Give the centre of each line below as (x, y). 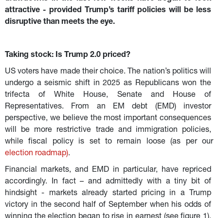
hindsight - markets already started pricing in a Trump (109, 193)
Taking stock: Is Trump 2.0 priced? (68, 55)
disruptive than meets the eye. (60, 22)
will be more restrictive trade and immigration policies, (109, 130)
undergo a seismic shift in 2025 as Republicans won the (109, 83)
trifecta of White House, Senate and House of (109, 95)
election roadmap (36, 154)
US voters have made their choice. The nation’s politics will (109, 72)
